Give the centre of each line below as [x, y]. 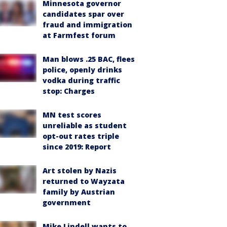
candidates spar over [83, 14]
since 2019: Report [77, 147]
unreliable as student [85, 125]
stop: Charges [69, 91]
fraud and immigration [87, 25]
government [67, 202]
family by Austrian [79, 192]
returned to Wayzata [84, 181]
